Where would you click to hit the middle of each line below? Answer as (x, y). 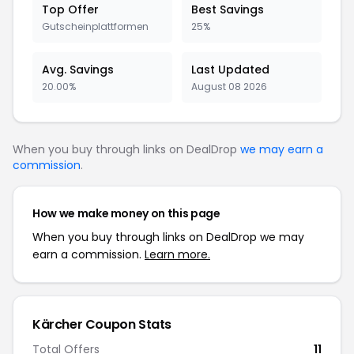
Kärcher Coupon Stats (102, 324)
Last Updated (230, 70)
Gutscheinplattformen (95, 26)
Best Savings (228, 9)
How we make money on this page (126, 213)
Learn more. (177, 254)
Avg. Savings (78, 70)
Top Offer (70, 9)
